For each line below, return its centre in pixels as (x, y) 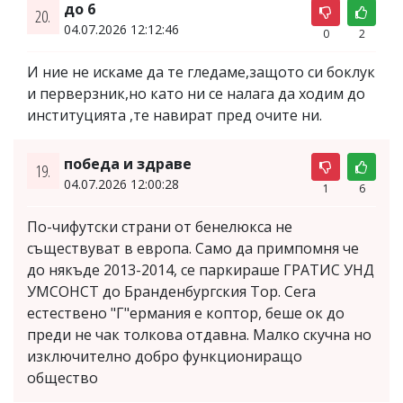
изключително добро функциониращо (165, 356)
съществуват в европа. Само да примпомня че (193, 248)
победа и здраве (127, 163)
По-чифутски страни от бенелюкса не (160, 226)
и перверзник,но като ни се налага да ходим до (196, 93)
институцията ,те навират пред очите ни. (175, 115)
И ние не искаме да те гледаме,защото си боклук (201, 72)
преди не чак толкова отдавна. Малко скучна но (199, 334)
